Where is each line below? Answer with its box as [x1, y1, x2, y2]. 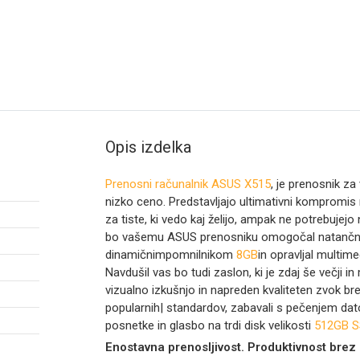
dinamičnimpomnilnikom [104, 247, 236, 262]
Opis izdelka [104, 137, 191, 157]
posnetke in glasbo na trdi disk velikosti [104, 317, 314, 333]
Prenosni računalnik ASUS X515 [104, 176, 271, 191]
